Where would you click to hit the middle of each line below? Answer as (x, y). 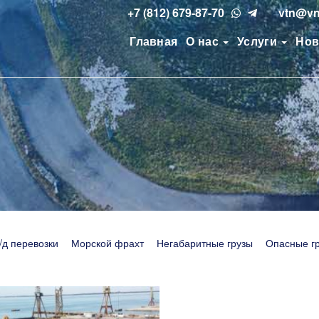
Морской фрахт (108, 242)
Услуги (259, 41)
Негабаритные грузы (205, 242)
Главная (154, 41)
